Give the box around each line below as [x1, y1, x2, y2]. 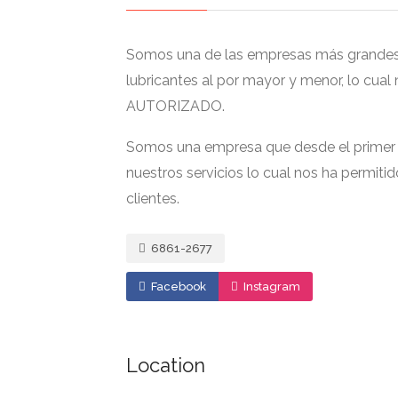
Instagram [241, 280, 300, 293]
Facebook [148, 280, 206, 293]
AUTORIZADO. [126, 98, 225, 115]
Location [126, 354, 205, 377]
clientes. [126, 190, 179, 207]
